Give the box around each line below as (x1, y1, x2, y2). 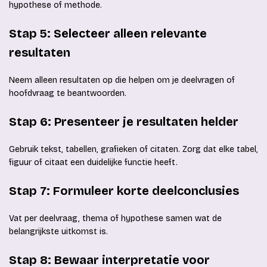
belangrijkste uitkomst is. (9, 226, 108, 237)
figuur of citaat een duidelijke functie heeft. (9, 157, 178, 168)
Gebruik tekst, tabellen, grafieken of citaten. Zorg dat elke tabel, (9, 144, 258, 155)
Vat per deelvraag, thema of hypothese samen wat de (9, 213, 222, 224)
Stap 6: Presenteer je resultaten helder (9, 114, 238, 129)
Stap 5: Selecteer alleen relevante (9, 26, 207, 41)
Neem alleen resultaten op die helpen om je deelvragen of (9, 75, 235, 86)
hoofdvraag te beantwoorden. (9, 88, 126, 99)
